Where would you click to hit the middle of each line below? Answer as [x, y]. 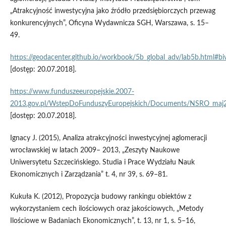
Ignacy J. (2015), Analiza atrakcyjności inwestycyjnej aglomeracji [108, 138]
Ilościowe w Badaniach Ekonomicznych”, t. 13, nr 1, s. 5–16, [102, 221]
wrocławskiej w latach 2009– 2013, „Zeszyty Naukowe [95, 151]
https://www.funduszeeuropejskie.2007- [72, 92]
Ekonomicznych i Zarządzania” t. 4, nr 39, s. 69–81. [89, 175]
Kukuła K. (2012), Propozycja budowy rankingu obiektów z [100, 197]
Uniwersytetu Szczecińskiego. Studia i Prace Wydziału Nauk [102, 163]
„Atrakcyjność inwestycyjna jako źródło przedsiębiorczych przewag [112, 11]
